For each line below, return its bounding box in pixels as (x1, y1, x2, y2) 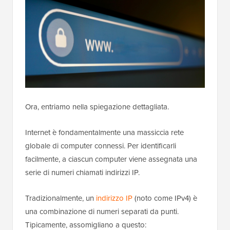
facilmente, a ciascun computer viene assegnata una (25, 153, 197, 165)
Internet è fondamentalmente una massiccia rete (25, 126, 184, 138)
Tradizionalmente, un (25, 192, 96, 204)
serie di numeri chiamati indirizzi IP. (25, 166, 140, 178)
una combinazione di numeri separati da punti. (25, 205, 179, 217)
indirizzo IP (96, 192, 132, 204)
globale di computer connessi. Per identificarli (25, 140, 176, 151)
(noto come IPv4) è (132, 192, 197, 204)
